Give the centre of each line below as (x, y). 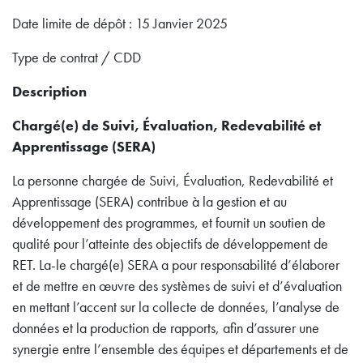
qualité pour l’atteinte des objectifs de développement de (170, 244)
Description (49, 92)
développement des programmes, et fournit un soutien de (169, 223)
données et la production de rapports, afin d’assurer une (166, 329)
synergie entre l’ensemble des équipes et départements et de (180, 350)
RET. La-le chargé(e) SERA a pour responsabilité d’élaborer (176, 265)
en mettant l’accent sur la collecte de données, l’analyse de (176, 307)
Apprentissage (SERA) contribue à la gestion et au (149, 202)
